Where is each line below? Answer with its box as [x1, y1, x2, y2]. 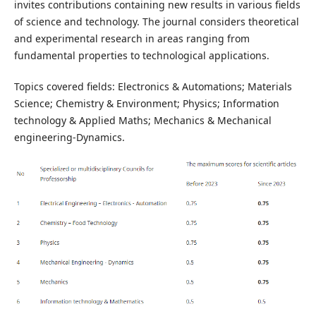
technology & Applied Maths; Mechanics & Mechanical [13, 113, 272, 127]
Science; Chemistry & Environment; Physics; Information [13, 96, 279, 110]
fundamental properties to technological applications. [13, 48, 269, 62]
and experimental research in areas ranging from [13, 31, 250, 45]
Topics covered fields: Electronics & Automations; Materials [13, 79, 292, 93]
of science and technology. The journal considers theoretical [13, 14, 299, 28]
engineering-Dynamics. [13, 130, 125, 144]
